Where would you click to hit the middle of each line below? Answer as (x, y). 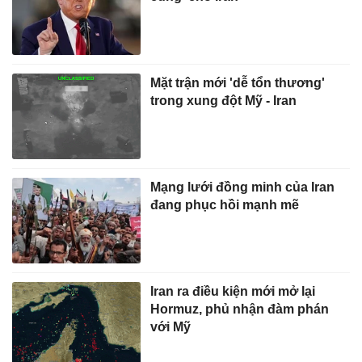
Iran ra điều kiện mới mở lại (233, 291)
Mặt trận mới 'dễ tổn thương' (238, 82)
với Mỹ (171, 327)
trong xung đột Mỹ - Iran (224, 100)
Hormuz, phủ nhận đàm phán (240, 309)
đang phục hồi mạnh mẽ (225, 205)
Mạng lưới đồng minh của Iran (243, 187)
